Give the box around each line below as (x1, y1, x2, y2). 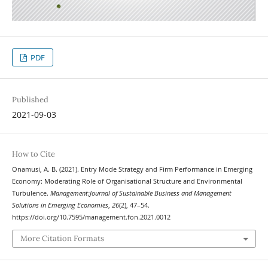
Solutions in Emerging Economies (11, 201, 108, 210)
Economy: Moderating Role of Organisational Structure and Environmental (11, 177, 242, 186)
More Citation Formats (20, 233, 104, 243)
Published (11, 95, 48, 105)
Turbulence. (11, 189, 50, 198)
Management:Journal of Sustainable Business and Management (50, 189, 232, 198)
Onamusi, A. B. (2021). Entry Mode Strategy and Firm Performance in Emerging (11, 165, 252, 174)
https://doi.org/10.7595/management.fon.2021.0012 (11, 213, 170, 222)
